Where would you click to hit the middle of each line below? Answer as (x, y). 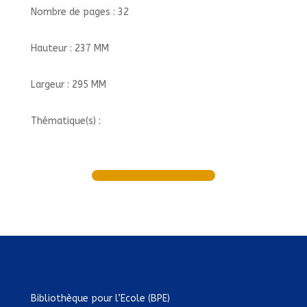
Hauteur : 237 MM (70, 48)
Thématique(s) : (65, 121)
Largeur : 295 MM (68, 85)
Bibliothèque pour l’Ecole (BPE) (100, 298)
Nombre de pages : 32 (79, 12)
